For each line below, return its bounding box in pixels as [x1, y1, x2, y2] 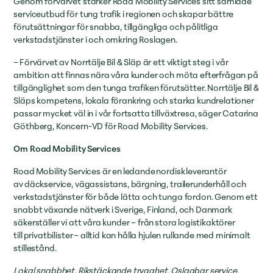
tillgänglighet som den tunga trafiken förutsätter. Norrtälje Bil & [13, 80, 259, 94]
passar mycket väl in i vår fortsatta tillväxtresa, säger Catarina [13, 106, 258, 120]
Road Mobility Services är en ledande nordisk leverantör [13, 164, 227, 178]
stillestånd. [13, 241, 60, 255]
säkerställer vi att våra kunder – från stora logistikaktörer [13, 215, 235, 229]
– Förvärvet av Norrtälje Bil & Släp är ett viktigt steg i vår [13, 55, 229, 69]
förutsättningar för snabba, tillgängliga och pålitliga [13, 19, 218, 34]
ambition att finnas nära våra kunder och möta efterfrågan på [13, 68, 258, 82]
